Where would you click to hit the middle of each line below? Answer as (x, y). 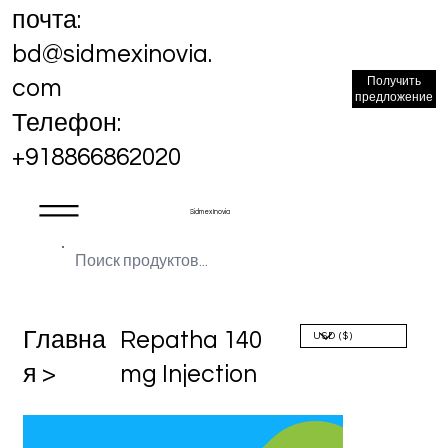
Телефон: (66, 123)
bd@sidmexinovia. (111, 55)
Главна (65, 341)
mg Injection (189, 375)
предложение (394, 97)
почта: (46, 21)
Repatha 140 (191, 341)
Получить (394, 81)
